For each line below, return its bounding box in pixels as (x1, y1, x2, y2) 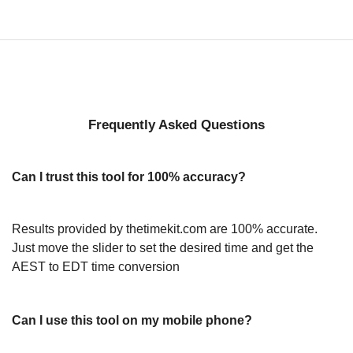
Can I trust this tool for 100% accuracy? (12, 170, 246, 184)
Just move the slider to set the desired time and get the (12, 241, 314, 255)
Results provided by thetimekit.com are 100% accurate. (12, 222, 318, 236)
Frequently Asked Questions (88, 117, 265, 132)
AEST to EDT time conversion (12, 260, 180, 273)
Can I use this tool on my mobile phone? (12, 314, 252, 327)
